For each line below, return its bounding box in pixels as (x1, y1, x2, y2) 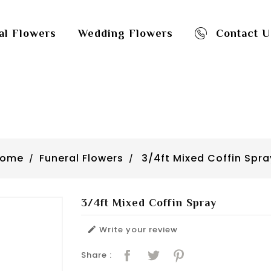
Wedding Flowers (77, 27, 173, 39)
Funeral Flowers (39, 151, 123, 166)
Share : (81, 249, 112, 261)
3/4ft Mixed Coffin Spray (81, 197, 217, 209)
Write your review (97, 224, 178, 236)
